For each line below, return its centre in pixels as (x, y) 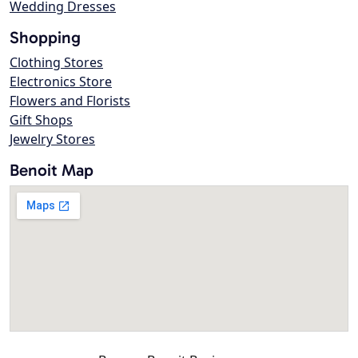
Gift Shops (41, 120)
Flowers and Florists (70, 101)
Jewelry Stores (52, 139)
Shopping (45, 38)
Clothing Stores (56, 63)
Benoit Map (52, 170)
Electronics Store (61, 82)
